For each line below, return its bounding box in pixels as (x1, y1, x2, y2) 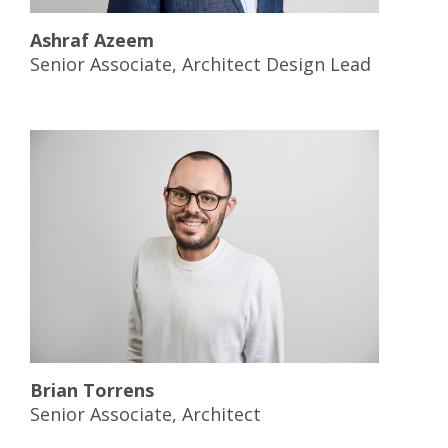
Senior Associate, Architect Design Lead (30, 51, 371, 76)
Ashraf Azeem (30, 27, 154, 52)
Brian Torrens (30, 377, 154, 402)
